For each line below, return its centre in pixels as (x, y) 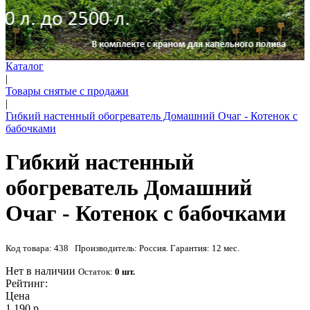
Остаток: (97, 271)
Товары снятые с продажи (67, 91)
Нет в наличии (40, 271)
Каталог (25, 66)
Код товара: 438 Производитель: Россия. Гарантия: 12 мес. (122, 248)
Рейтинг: (27, 283)
